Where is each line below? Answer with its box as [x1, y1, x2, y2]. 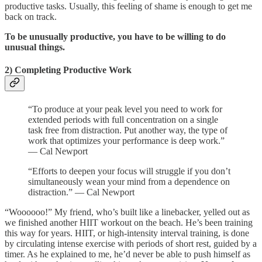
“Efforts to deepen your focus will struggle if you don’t [28, 166, 230, 176]
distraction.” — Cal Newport [28, 187, 135, 197]
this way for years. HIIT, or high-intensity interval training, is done [5, 227, 249, 238]
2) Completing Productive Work [5, 65, 132, 75]
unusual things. [5, 42, 65, 52]
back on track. [5, 12, 57, 22]
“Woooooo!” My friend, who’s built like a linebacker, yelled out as [5, 206, 250, 217]
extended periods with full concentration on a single [28, 114, 218, 125]
